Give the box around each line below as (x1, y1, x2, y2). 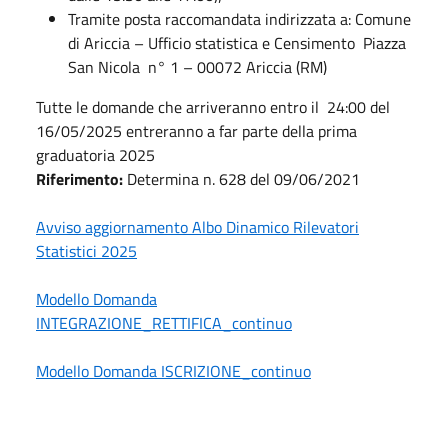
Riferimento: (36, 166, 127, 191)
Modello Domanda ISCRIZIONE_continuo (36, 358, 311, 383)
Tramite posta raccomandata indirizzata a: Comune (68, 6, 411, 31)
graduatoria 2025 (36, 142, 155, 167)
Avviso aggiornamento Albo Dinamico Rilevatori (36, 214, 359, 239)
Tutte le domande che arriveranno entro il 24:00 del (36, 94, 390, 119)
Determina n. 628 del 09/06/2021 (127, 166, 360, 191)
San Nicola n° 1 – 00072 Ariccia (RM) (68, 54, 327, 79)
